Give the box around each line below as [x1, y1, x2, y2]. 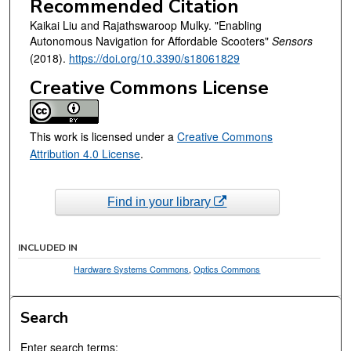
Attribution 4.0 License [29, 145, 140, 161]
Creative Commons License [29, 74, 269, 100]
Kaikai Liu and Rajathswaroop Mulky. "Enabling [29, 16, 262, 33]
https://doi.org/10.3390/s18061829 [68, 49, 240, 66]
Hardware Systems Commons [74, 262, 190, 275]
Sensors [271, 32, 313, 49]
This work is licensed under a [29, 128, 177, 144]
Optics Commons [194, 262, 261, 275]
